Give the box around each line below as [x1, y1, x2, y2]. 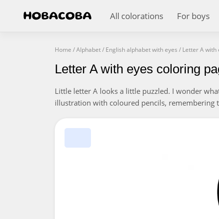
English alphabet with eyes [106, 45, 177, 54]
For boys [177, 10, 210, 22]
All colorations [110, 10, 163, 22]
